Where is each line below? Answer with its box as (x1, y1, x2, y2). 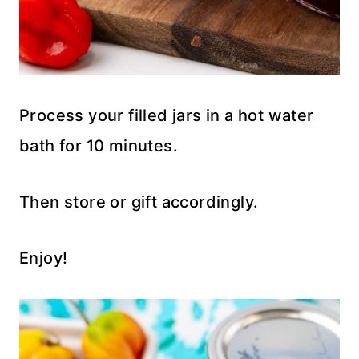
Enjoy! (19, 248, 68, 268)
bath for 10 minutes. (19, 135, 178, 155)
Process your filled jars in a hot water (19, 105, 314, 125)
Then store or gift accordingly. (19, 192, 259, 212)
